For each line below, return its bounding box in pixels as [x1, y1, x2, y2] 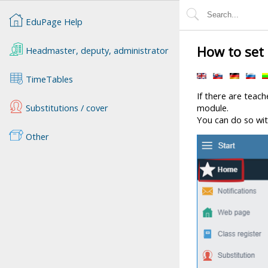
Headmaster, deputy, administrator [23, 44, 169, 56]
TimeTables [23, 72, 73, 85]
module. [197, 102, 229, 114]
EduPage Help [25, 15, 83, 28]
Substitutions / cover [23, 101, 108, 114]
